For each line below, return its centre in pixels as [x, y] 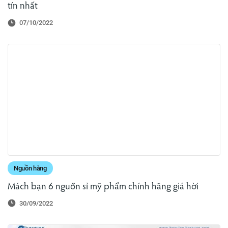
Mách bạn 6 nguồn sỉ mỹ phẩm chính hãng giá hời [103, 187]
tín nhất [23, 7]
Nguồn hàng [30, 168]
